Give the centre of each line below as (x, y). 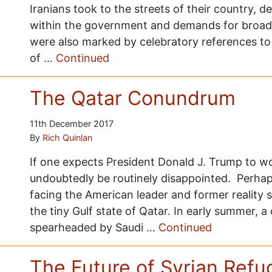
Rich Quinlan (67, 138)
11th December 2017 (71, 124)
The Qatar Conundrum (132, 98)
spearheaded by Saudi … (94, 227)
